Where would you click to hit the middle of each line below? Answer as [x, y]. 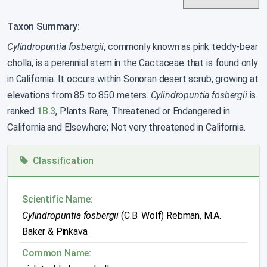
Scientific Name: [58, 199]
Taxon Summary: [44, 27]
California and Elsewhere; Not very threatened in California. [126, 127]
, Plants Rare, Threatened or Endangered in [143, 111]
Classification [61, 161]
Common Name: [57, 253]
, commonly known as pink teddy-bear [181, 47]
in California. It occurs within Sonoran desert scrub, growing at [133, 79]
